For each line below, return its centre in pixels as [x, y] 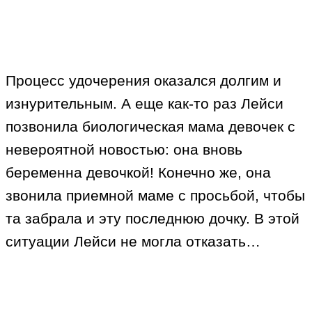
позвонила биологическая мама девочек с [150, 127]
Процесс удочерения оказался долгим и [143, 81]
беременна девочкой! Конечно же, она [138, 173]
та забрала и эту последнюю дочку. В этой [153, 219]
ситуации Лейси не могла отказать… [133, 242]
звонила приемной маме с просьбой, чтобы [155, 196]
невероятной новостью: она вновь [124, 150]
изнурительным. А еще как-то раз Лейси [145, 104]
